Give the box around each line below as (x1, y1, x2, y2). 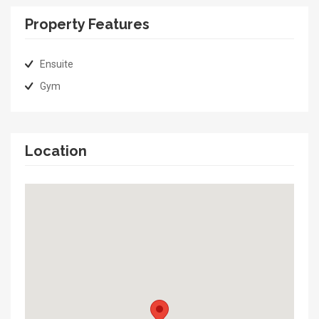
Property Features (25, 16, 150, 33)
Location (25, 142, 87, 159)
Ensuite (40, 58, 73, 70)
